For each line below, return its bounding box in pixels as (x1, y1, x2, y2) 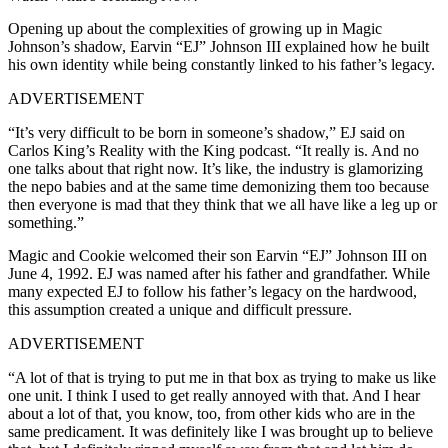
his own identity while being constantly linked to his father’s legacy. (8, 55, 435, 73)
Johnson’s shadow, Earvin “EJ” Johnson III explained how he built (8, 37, 429, 55)
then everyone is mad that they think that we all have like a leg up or (8, 195, 437, 213)
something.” (8, 213, 84, 231)
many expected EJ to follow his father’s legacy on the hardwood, (8, 282, 417, 300)
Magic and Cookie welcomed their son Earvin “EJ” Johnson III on (8, 246, 427, 264)
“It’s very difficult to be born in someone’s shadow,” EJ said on (8, 123, 405, 141)
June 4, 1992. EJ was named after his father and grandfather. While (8, 264, 430, 282)
